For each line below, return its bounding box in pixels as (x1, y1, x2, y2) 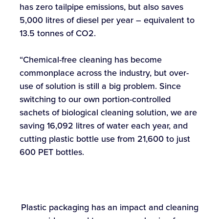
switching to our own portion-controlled (20, 92, 171, 106)
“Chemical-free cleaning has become (20, 53, 162, 66)
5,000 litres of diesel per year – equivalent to (20, 13, 195, 26)
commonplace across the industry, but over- (20, 66, 189, 79)
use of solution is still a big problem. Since (20, 79, 181, 92)
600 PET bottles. (20, 145, 84, 158)
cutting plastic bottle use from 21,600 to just (20, 132, 190, 145)
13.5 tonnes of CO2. (20, 26, 96, 40)
